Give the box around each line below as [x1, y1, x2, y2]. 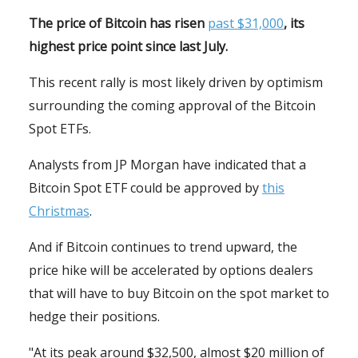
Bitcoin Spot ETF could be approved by [29, 179, 262, 197]
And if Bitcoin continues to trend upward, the [29, 238, 297, 257]
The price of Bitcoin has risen [29, 14, 208, 33]
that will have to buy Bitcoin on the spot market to [29, 284, 329, 303]
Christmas [29, 202, 89, 221]
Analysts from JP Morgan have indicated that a [29, 156, 306, 174]
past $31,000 [208, 14, 284, 33]
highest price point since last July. [29, 38, 228, 56]
